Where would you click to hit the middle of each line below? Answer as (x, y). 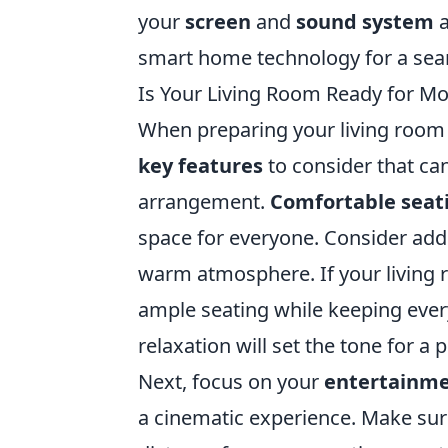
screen (218, 21)
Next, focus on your (231, 381)
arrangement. (204, 201)
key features (200, 165)
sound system (365, 21)
